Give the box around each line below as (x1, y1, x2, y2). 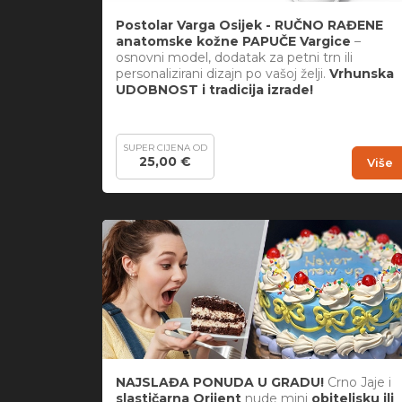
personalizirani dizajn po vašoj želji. (116, 65, 326, 82)
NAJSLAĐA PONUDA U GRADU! (116, 374, 324, 391)
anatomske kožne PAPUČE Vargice (116, 32, 351, 49)
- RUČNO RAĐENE (266, 16, 383, 33)
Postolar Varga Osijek (116, 16, 262, 33)
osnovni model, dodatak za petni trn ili (116, 48, 353, 66)
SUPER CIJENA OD (123, 141, 207, 153)
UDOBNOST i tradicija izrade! (116, 81, 313, 98)
